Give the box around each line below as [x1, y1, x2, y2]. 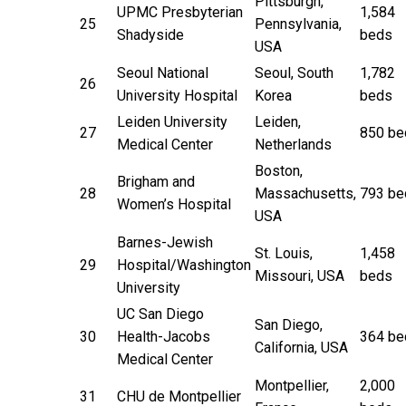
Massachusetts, [255, 184, 356, 202]
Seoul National [117, 63, 208, 82]
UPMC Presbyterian [117, 3, 243, 21]
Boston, [255, 161, 303, 179]
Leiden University [117, 112, 227, 130]
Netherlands [255, 135, 332, 153]
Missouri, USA [255, 266, 344, 285]
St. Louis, [255, 244, 313, 262]
